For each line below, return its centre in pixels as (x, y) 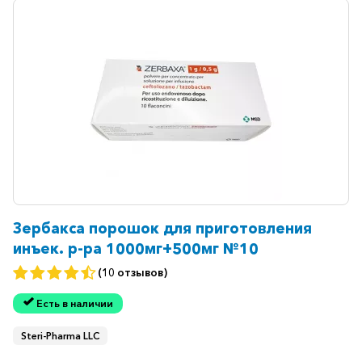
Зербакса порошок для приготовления (162, 228)
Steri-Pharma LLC (60, 336)
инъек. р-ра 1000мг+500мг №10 (136, 248)
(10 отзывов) (133, 273)
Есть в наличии (74, 303)
